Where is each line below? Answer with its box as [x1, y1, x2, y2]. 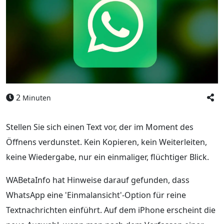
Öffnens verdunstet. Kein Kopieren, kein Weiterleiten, [6, 136, 207, 147]
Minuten [22, 92, 51, 102]
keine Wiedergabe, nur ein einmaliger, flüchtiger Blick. [6, 151, 209, 162]
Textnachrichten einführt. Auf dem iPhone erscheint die [6, 204, 215, 215]
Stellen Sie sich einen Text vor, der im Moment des [6, 121, 193, 132]
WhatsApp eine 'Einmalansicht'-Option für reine [6, 189, 186, 200]
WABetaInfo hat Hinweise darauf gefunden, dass [6, 174, 189, 185]
